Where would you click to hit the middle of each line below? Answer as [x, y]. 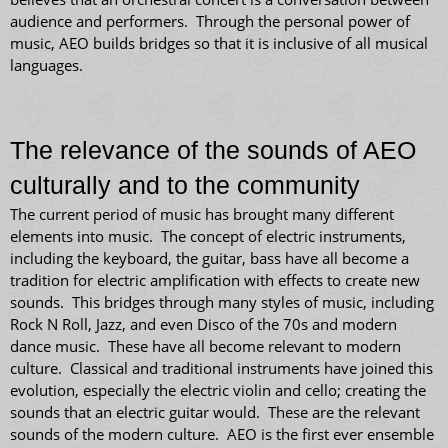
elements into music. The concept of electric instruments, [208, 236]
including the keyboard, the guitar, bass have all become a [209, 258]
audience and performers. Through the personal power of [210, 21]
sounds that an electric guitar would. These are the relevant [215, 412]
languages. [50, 65]
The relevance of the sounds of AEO [213, 150]
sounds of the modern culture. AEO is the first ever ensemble [222, 434]
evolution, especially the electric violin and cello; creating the [218, 390]
